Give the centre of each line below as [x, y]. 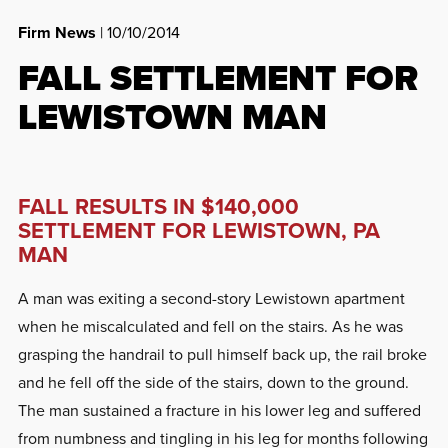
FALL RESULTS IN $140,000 [158, 205]
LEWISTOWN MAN [172, 116]
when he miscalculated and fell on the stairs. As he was [210, 325]
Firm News [56, 32]
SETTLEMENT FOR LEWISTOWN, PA [198, 229]
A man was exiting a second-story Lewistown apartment [211, 297]
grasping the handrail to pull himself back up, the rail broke [222, 353]
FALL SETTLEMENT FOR [217, 77]
